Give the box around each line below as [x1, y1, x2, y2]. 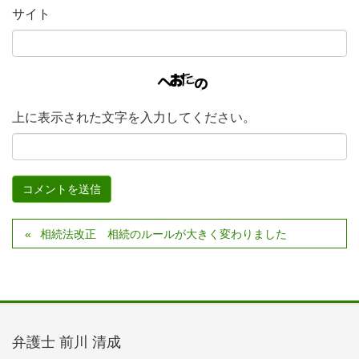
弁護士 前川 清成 [12, 334, 121, 351]
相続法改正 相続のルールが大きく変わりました [40, 228, 288, 241]
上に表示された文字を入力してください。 [12, 111, 256, 125]
